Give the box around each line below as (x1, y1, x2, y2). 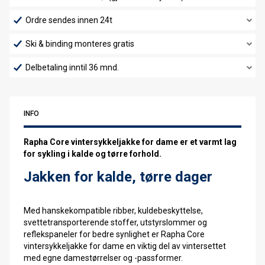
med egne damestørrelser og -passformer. (24, 253, 183, 263)
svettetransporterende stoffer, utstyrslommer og (24, 217, 207, 227)
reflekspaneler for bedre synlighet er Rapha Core (24, 229, 205, 239)
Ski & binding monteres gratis (25, 38, 134, 49)
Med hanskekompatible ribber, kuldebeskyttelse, (24, 205, 203, 215)
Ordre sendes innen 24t (25, 15, 112, 25)
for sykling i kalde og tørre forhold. (24, 148, 161, 159)
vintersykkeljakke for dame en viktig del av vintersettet (24, 241, 226, 251)
